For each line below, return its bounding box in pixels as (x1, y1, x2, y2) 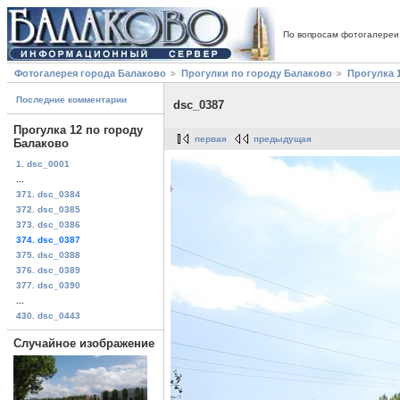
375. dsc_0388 (16, 249, 80, 260)
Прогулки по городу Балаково (181, 68, 332, 79)
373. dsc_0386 (16, 219, 80, 229)
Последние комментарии (16, 95, 127, 105)
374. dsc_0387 (16, 234, 80, 245)
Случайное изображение (13, 336, 154, 350)
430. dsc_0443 (16, 310, 80, 321)
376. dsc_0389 (16, 264, 80, 275)
